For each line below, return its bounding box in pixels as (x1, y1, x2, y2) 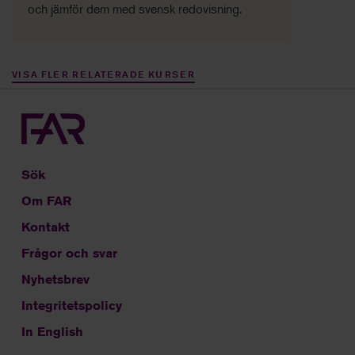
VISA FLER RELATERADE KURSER (12, 68, 196, 81)
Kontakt (21, 219, 70, 235)
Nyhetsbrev (21, 272, 90, 288)
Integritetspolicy (21, 298, 122, 314)
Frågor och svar (21, 246, 117, 261)
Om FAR (21, 193, 71, 209)
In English (21, 324, 83, 340)
